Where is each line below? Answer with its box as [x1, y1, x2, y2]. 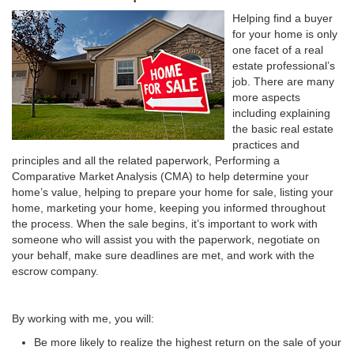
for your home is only [232, 28, 337, 40]
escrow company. [12, 265, 99, 277]
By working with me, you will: [12, 312, 154, 325]
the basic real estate [232, 122, 333, 135]
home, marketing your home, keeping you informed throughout [12, 201, 326, 214]
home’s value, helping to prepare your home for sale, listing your [12, 186, 333, 198]
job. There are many [232, 75, 334, 88]
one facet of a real [232, 43, 323, 56]
